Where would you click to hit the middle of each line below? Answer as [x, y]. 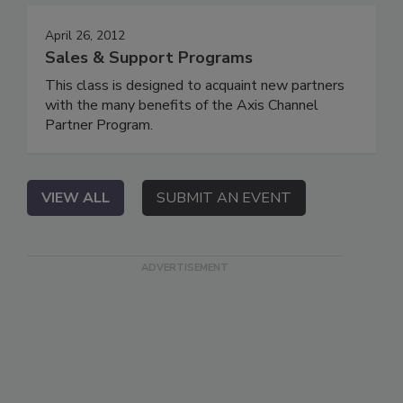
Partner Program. [99, 125]
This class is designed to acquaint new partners [195, 85]
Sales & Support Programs [149, 57]
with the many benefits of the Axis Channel [182, 105]
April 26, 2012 [85, 35]
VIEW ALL [76, 197]
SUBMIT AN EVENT [224, 197]
